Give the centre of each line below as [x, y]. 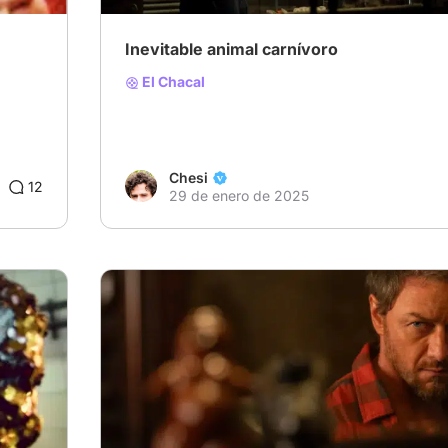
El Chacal [172, 81]
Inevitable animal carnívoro [231, 48]
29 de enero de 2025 [239, 196]
